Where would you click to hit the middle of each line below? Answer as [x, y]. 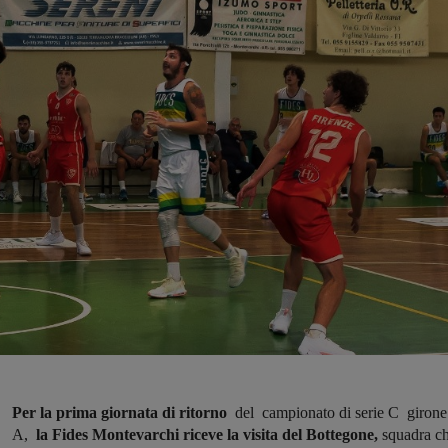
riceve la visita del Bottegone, [280, 435]
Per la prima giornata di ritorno [119, 413]
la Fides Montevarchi [105, 435]
